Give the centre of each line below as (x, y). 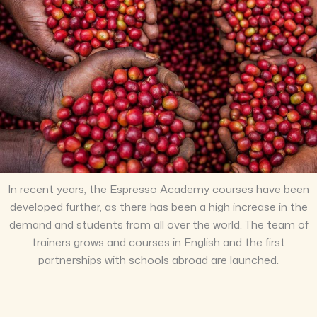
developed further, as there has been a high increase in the (158, 206)
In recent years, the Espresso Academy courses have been (158, 189)
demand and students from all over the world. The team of (158, 224)
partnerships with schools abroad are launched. (158, 259)
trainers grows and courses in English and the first (158, 242)
